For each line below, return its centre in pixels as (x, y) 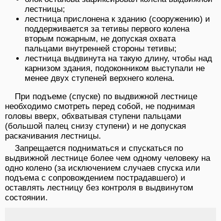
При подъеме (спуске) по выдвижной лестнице (106, 97)
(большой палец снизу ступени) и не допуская (95, 126)
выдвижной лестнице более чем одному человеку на (108, 158)
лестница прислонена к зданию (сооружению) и (117, 19)
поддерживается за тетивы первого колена (107, 29)
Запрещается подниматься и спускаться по (99, 148)
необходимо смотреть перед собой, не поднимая (100, 107)
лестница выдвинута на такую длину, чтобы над (118, 59)
